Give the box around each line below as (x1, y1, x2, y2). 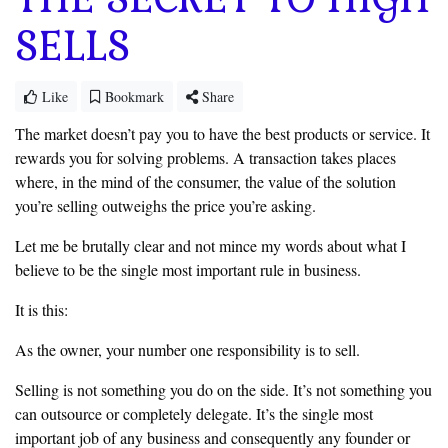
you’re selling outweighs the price (15, 195, 229, 217)
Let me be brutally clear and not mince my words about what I (15, 235, 406, 257)
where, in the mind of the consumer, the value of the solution (15, 171, 396, 193)
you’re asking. (229, 195, 316, 217)
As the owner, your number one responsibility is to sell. (15, 339, 360, 361)
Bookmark (101, 87, 164, 107)
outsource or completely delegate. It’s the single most (41, 403, 373, 425)
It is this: (15, 299, 68, 321)
